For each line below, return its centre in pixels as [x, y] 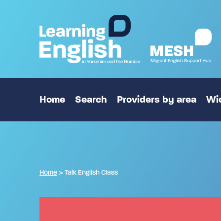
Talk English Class [91, 172]
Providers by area [157, 100]
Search [91, 100]
